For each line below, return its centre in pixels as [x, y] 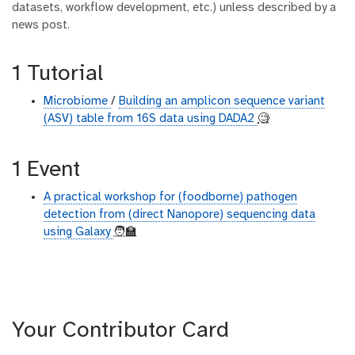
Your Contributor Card [124, 331]
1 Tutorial [57, 74]
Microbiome [77, 102]
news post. [41, 26]
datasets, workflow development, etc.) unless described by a [174, 8]
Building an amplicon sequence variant [222, 102]
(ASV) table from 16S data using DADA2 [151, 119]
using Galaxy [78, 233]
